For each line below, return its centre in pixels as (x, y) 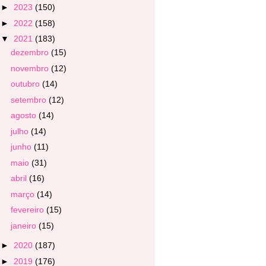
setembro (29, 99)
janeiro (24, 225)
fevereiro (28, 210)
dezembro (31, 52)
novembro (31, 68)
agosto (24, 115)
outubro (26, 84)
